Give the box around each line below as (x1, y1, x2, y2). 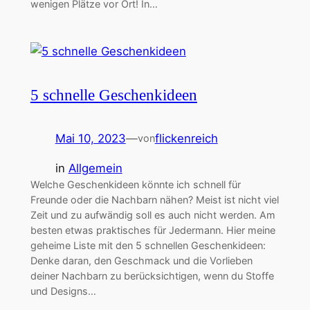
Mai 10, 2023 (55, 131, 126, 145)
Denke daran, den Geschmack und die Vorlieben (30, 254, 253, 266)
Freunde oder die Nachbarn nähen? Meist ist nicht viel (30, 193, 279, 206)
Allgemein (68, 161, 122, 175)
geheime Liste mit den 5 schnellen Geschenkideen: (30, 239, 266, 251)
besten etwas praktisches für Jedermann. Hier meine (30, 224, 275, 236)
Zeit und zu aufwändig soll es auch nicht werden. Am (30, 208, 275, 221)
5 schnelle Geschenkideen (30, 85, 197, 104)
